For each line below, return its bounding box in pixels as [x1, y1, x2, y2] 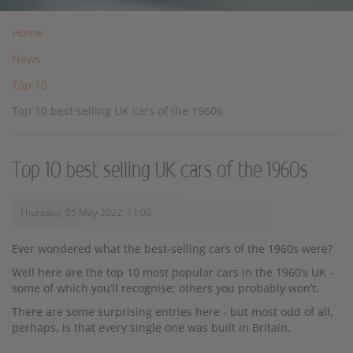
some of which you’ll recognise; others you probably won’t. [12, 281, 319, 295]
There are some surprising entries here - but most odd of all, [12, 304, 333, 319]
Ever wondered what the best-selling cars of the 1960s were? [12, 241, 333, 256]
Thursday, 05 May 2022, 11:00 [20, 206, 151, 219]
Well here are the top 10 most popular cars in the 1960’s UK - [12, 265, 333, 280]
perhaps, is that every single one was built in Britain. [12, 320, 291, 335]
